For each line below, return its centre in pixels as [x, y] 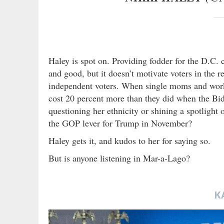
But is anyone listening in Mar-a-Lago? [119, 158]
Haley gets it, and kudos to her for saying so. [129, 140]
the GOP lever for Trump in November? [120, 123]
